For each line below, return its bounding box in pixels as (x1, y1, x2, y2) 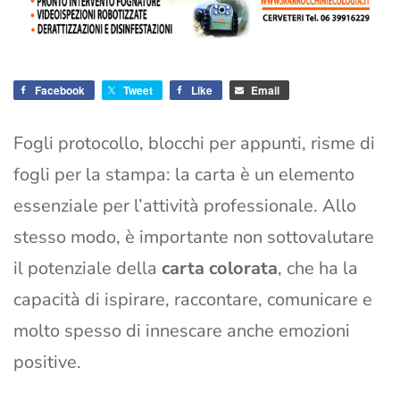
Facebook (35, 82, 85, 99)
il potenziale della (13, 256, 162, 281)
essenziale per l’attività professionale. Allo (13, 194, 356, 219)
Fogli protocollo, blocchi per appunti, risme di (13, 131, 375, 156)
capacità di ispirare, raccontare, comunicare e (13, 287, 372, 312)
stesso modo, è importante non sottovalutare (13, 225, 374, 250)
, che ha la (278, 256, 358, 281)
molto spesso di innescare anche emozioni (13, 319, 350, 344)
